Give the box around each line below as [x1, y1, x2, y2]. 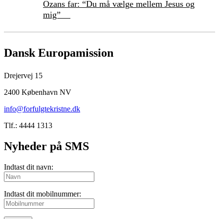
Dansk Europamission [4, 46, 113, 60]
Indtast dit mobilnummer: [4, 190, 81, 198]
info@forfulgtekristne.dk [4, 105, 80, 113]
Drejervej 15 [4, 71, 43, 80]
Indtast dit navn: [4, 163, 53, 172]
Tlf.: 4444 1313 [4, 121, 52, 130]
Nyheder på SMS [4, 140, 89, 153]
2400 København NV [4, 88, 71, 97]
